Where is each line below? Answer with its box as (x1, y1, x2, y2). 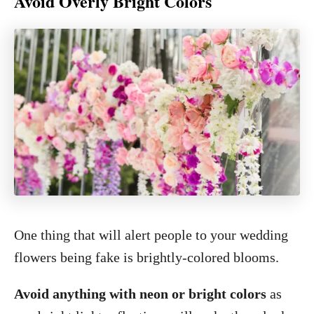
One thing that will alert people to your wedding (14, 227, 288, 243)
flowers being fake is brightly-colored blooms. (14, 250, 279, 265)
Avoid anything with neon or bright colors (14, 286, 270, 301)
